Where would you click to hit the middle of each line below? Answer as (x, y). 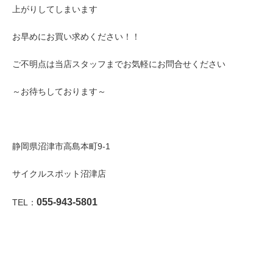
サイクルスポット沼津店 (59, 173)
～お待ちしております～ (59, 91)
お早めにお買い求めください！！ (76, 36)
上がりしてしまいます (55, 9)
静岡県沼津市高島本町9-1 (61, 146)
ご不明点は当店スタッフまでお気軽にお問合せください (119, 64)
